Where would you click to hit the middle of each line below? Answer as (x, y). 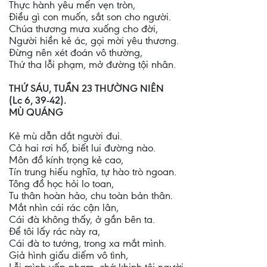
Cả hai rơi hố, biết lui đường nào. (82, 148)
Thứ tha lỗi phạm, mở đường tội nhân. (92, 64)
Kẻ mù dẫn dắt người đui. (66, 136)
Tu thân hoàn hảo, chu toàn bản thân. (91, 195)
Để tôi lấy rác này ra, (55, 231)
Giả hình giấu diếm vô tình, (69, 255)
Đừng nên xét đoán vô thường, (76, 52)
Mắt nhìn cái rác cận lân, (64, 207)
